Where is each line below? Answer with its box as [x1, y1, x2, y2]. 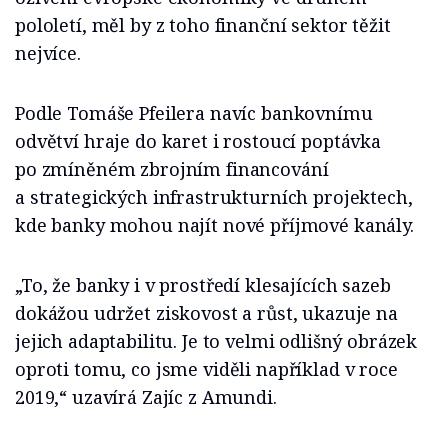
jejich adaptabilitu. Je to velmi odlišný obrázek [15, 329, 418, 354]
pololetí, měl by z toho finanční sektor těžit [15, 13, 391, 38]
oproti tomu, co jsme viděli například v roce [15, 357, 398, 382]
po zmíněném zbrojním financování [15, 157, 329, 182]
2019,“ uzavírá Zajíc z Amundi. [15, 385, 277, 410]
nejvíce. [15, 41, 81, 66]
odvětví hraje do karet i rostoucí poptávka [15, 129, 381, 154]
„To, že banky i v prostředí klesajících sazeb [15, 273, 391, 298]
